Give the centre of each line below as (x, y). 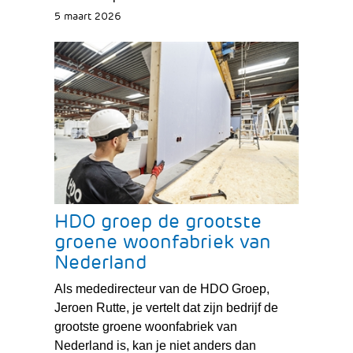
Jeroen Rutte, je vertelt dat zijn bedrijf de (166, 308)
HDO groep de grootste (158, 222)
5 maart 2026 (87, 16)
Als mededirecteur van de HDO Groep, (162, 289)
